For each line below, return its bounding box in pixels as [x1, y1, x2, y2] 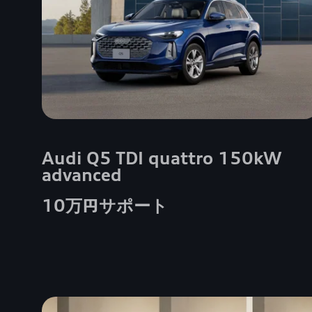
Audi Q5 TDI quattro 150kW [42, 147, 281, 169]
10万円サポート [42, 194, 168, 216]
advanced [42, 164, 122, 185]
